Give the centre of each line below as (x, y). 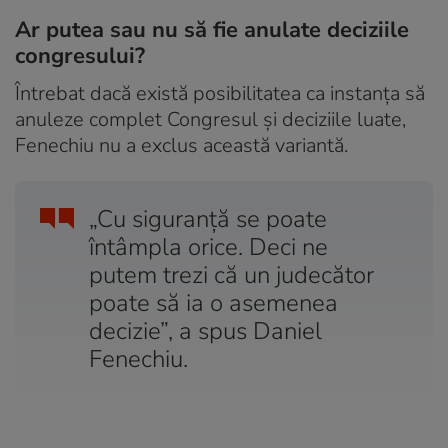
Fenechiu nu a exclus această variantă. (181, 145)
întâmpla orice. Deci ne (208, 246)
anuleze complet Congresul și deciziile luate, (210, 119)
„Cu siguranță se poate (208, 218)
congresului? (80, 55)
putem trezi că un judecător (231, 274)
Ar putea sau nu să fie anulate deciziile (212, 29)
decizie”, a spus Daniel (205, 330)
